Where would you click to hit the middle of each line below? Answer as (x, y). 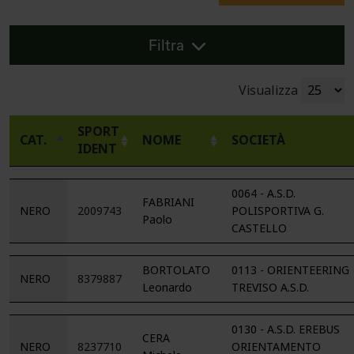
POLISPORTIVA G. (278, 211)
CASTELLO (259, 228)
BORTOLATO (176, 270)
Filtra (166, 45)
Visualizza (270, 90)
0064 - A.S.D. (264, 193)
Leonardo (167, 287)
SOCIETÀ (258, 140)
